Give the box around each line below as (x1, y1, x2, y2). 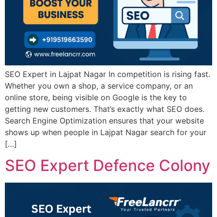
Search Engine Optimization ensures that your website (5, 115, 204, 125)
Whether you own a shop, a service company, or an (5, 80, 193, 91)
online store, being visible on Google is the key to (5, 92, 187, 102)
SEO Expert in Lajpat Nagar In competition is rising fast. (5, 69, 210, 79)
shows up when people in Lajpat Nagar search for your (5, 127, 206, 137)
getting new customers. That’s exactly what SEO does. (5, 104, 204, 114)
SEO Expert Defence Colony (5, 156, 210, 175)
